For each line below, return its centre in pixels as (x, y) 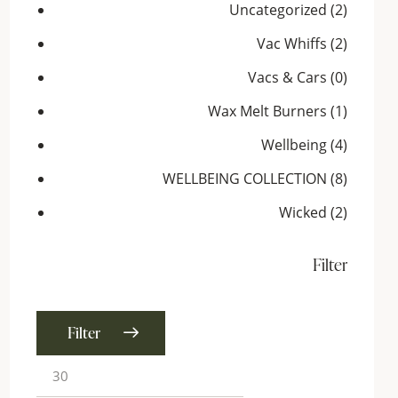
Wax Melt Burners (267, 111)
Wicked (303, 213)
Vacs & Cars (287, 78)
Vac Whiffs (292, 44)
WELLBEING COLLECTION (245, 179)
